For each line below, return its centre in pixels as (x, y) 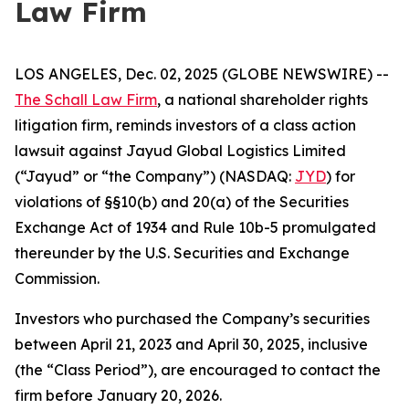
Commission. (57, 278)
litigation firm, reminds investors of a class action (185, 125)
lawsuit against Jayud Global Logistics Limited (180, 151)
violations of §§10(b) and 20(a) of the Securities (182, 202)
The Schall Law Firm (86, 100)
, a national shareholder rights (262, 100)
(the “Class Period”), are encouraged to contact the (198, 370)
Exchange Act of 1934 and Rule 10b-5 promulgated (195, 227)
